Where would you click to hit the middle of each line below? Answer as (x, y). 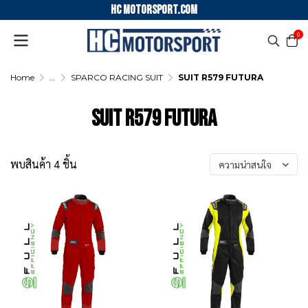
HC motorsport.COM (154, 10)
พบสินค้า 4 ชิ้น (44, 164)
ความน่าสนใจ (245, 164)
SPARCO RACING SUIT (117, 77)
